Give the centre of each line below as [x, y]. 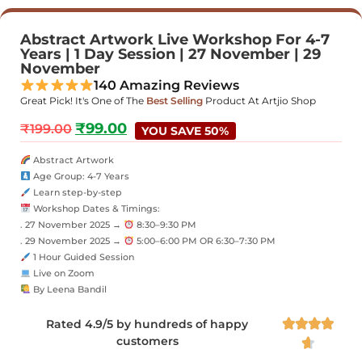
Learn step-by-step [76, 193]
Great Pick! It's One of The [82, 101]
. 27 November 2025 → [72, 225]
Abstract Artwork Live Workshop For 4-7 [175, 40]
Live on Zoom [62, 274]
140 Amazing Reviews [167, 85]
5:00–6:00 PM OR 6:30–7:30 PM [204, 241]
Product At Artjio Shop [261, 101]
